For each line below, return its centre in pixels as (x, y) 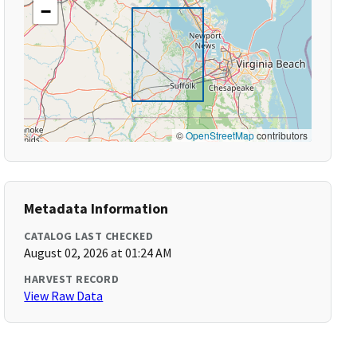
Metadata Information (96, 208)
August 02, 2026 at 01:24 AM (98, 253)
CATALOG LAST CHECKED (89, 236)
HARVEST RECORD (72, 279)
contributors (280, 135)
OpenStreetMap (220, 135)
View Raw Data (64, 296)
